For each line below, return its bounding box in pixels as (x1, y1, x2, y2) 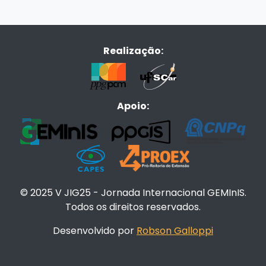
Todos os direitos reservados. (65, 200, 201, 214)
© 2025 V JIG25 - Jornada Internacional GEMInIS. (20, 186, 246, 200)
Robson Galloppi (137, 224, 213, 238)
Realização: (103, 44, 163, 58)
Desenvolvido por (53, 224, 137, 238)
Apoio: (117, 99, 149, 113)
